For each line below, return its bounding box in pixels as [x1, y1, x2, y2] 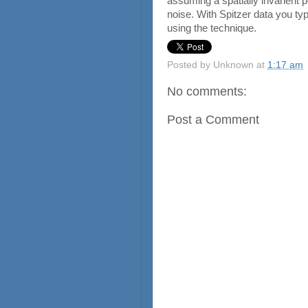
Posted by [167, 59, 213, 70]
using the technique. [167, 23, 256, 34]
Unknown [213, 59, 254, 70]
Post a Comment [167, 113, 259, 126]
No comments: [167, 84, 247, 98]
